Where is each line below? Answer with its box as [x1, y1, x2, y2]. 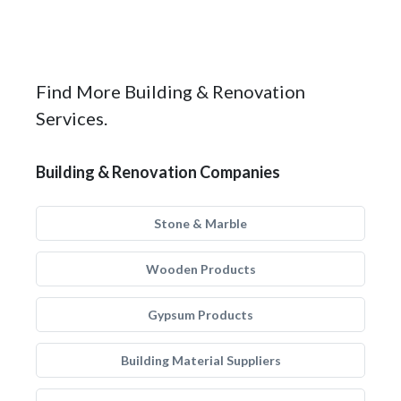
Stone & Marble [154, 216, 247, 231]
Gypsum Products [148, 307, 253, 322]
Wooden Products [145, 261, 256, 277]
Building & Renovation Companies [36, 162, 280, 182]
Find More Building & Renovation [36, 81, 305, 102]
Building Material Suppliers [120, 353, 281, 368]
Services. [36, 107, 107, 129]
